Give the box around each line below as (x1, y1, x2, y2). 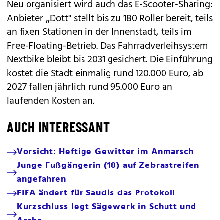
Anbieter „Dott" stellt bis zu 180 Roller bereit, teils (7, 11, 213, 27)
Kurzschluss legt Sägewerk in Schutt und (17, 200, 197, 214)
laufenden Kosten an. (7, 93, 94, 109)
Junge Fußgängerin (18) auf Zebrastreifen (17, 159, 199, 173)
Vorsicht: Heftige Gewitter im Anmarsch (17, 145, 194, 159)
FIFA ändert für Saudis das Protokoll (17, 186, 176, 200)
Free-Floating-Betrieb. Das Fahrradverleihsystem (7, 38, 208, 54)
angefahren (17, 172, 67, 187)
